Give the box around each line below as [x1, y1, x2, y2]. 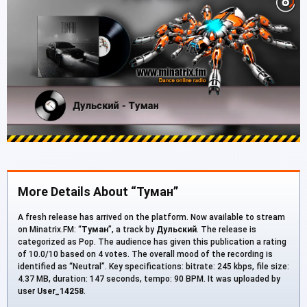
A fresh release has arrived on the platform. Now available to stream [18, 212, 285, 222]
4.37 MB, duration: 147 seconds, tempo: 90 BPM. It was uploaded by [18, 273, 280, 284]
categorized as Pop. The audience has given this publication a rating [18, 236, 286, 247]
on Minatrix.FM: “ [18, 224, 82, 234]
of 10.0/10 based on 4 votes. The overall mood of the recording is [18, 249, 273, 259]
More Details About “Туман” [18, 184, 178, 199]
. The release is [197, 224, 256, 234]
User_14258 [37, 286, 84, 296]
